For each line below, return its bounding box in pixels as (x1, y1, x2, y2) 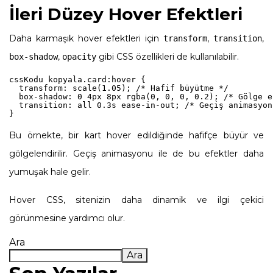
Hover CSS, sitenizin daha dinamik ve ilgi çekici (9, 194, 264, 205)
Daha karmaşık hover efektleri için (9, 32, 164, 44)
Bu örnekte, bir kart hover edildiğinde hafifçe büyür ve (9, 129, 264, 141)
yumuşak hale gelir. (9, 166, 91, 177)
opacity (62, 51, 96, 62)
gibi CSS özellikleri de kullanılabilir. (96, 51, 239, 62)
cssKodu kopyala (9, 74, 82, 84)
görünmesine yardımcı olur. (9, 212, 125, 224)
